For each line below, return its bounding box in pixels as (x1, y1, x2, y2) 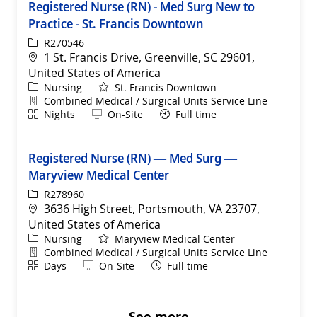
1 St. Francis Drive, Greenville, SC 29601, (44, 49, 255, 65)
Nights (44, 107, 75, 121)
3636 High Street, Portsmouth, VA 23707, (44, 200, 260, 217)
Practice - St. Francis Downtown (28, 14, 203, 32)
